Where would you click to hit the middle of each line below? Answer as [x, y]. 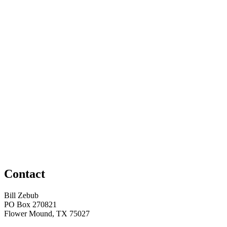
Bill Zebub [21, 195]
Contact [25, 174]
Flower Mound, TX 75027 [47, 213]
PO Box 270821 [30, 204]
